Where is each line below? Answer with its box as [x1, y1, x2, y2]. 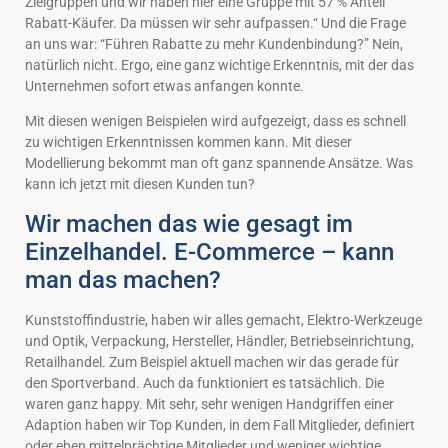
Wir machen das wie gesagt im [25, 209, 353, 238]
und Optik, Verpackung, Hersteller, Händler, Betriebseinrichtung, [25, 332, 414, 349]
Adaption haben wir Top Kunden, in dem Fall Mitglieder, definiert [25, 416, 415, 433]
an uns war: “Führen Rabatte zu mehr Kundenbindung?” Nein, [25, 35, 403, 52]
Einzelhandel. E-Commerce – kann [25, 237, 394, 266]
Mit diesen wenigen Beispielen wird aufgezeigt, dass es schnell [25, 113, 406, 130]
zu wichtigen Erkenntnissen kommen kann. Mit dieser [25, 134, 352, 151]
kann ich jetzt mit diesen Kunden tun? [25, 176, 255, 193]
